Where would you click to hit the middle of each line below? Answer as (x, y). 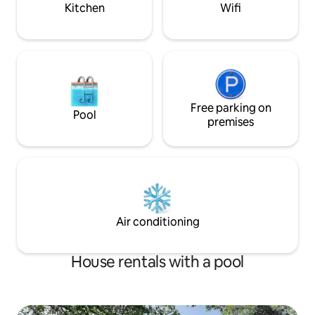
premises (231, 122)
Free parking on (231, 108)
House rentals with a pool (157, 262)
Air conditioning (157, 222)
